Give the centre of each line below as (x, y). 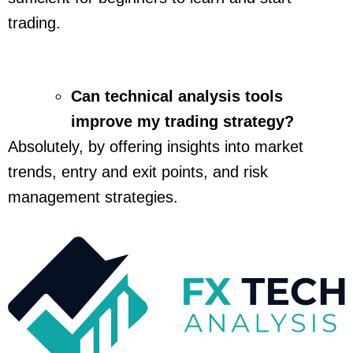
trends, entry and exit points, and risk (138, 172)
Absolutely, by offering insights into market (156, 147)
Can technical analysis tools (177, 97)
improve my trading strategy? (182, 122)
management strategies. (93, 197)
